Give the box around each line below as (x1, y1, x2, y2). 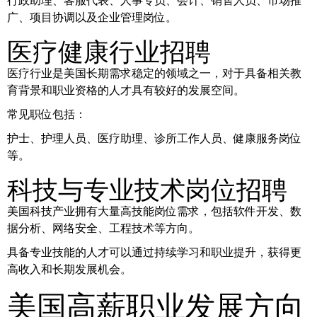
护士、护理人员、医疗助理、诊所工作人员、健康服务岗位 (7, 131, 301, 145)
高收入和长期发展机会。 (7, 262, 132, 276)
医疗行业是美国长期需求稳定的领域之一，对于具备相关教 (7, 66, 301, 80)
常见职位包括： (7, 107, 86, 121)
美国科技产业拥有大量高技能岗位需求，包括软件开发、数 (7, 204, 301, 218)
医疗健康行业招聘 (7, 30, 211, 68)
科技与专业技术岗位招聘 (7, 168, 287, 206)
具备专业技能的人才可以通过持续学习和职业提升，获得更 (7, 245, 301, 259)
